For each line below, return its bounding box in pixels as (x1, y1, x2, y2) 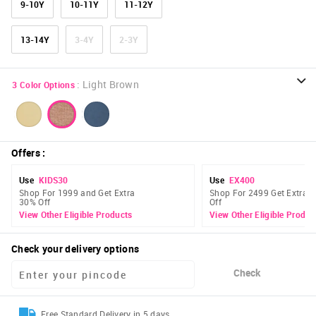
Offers (11, 146, 40, 160)
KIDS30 (38, 174, 68, 186)
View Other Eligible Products (19, 209, 133, 221)
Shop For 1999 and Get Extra (19, 187, 135, 199)
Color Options (19, 79, 75, 91)
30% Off (19, 196, 51, 208)
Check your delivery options (11, 242, 140, 256)
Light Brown (82, 78, 140, 92)
